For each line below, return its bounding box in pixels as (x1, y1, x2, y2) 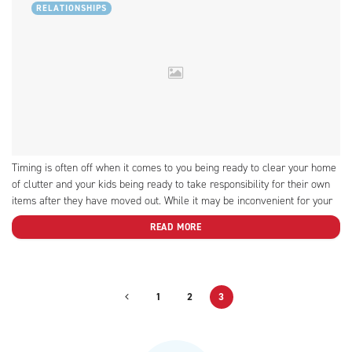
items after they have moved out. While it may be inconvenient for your (12, 192, 332, 208)
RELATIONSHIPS (36, 2, 107, 14)
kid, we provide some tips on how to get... (12, 209, 200, 225)
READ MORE (150, 220, 202, 233)
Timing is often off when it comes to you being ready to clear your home (12, 159, 336, 175)
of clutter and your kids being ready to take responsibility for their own (12, 176, 330, 192)
